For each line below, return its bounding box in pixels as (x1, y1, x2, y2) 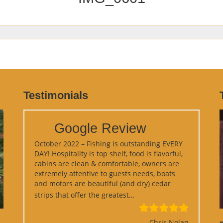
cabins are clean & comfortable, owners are (34, 159, 180, 169)
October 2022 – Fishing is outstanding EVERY (34, 139, 183, 149)
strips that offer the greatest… (34, 190, 135, 200)
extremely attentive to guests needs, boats (34, 169, 176, 179)
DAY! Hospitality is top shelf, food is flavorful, (34, 149, 183, 159)
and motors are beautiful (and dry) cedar (34, 179, 171, 189)
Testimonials (23, 89, 89, 102)
